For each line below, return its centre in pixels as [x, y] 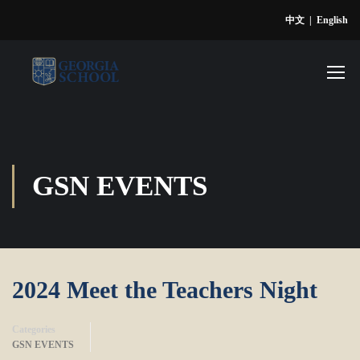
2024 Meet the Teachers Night [165, 290]
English [332, 20]
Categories [34, 329]
